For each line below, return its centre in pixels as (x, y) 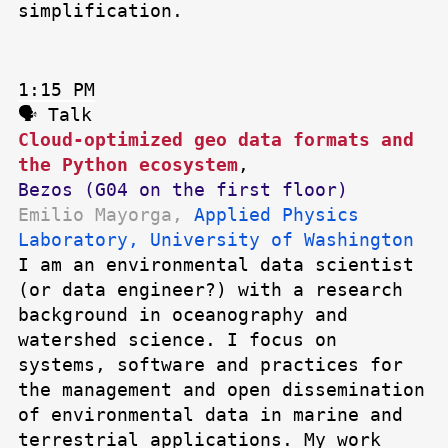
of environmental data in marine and (210, 415)
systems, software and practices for (210, 365)
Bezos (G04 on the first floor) (183, 190)
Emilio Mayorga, (106, 215)
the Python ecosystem (128, 165)
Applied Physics (276, 215)
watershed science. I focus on (177, 340)
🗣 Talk (55, 115)
